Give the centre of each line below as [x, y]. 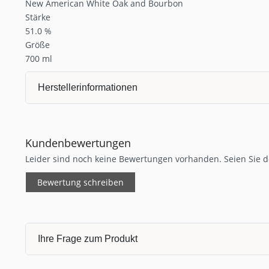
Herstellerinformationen [88, 87]
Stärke [38, 17]
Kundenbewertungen [78, 143]
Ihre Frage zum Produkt [88, 239]
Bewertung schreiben [81, 182]
